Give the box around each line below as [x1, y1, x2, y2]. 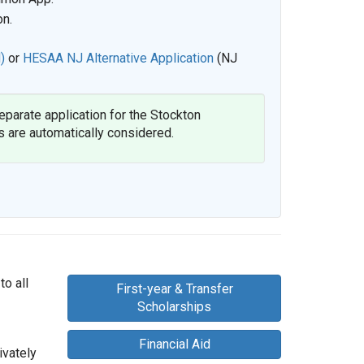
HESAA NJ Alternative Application [22, 50, 217, 66]
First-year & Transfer [115, 280, 233, 297]
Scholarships [137, 298, 212, 314]
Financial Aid [138, 336, 210, 352]
